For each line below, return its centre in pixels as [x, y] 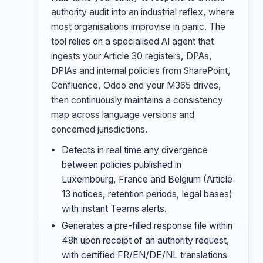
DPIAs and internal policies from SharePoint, [141, 71]
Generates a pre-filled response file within [147, 226]
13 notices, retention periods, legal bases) [147, 194]
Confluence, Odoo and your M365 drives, [136, 85]
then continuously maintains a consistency [137, 100]
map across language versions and [123, 115]
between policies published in [122, 165]
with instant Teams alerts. [114, 209]
